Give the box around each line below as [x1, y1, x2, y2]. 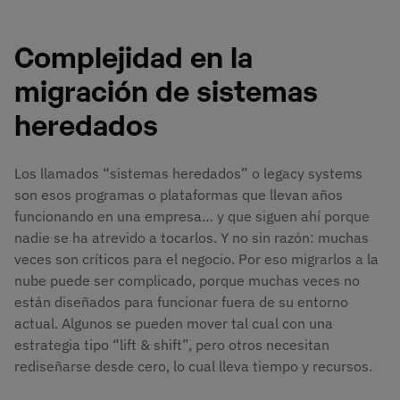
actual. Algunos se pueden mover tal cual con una [14, 314, 333, 333]
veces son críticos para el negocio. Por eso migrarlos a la [14, 250, 379, 269]
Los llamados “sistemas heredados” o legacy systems [14, 164, 362, 183]
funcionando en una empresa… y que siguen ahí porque [14, 207, 370, 226]
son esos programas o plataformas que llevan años [14, 186, 343, 204]
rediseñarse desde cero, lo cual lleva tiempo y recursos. [14, 357, 372, 376]
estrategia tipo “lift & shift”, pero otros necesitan [14, 336, 329, 354]
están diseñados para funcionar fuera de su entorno [14, 293, 348, 312]
